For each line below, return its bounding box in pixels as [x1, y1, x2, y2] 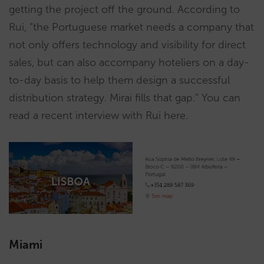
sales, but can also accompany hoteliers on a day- [9, 56, 249, 69]
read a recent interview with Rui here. [9, 109, 188, 122]
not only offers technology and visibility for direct [9, 38, 246, 51]
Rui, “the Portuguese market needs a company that [9, 21, 254, 34]
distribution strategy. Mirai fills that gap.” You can [9, 91, 240, 104]
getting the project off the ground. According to [9, 3, 240, 16]
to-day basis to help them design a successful [9, 74, 230, 87]
